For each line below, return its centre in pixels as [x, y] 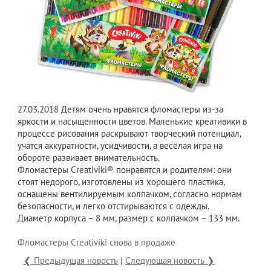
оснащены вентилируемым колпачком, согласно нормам [130, 194]
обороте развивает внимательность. [89, 158]
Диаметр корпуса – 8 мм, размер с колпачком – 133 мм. [129, 218]
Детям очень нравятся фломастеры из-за [141, 109]
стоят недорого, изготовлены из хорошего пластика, [121, 182]
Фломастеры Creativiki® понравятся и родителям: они [125, 170]
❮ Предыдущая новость [71, 260]
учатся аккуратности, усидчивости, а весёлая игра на [120, 145]
